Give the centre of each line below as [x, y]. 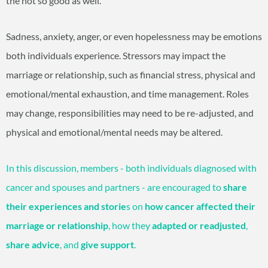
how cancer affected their [200, 206]
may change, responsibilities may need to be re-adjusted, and [130, 113]
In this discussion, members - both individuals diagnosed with [131, 168]
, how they [130, 226]
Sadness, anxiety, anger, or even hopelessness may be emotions [134, 36]
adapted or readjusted [199, 226]
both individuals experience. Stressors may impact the [116, 56]
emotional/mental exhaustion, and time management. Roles [127, 94]
